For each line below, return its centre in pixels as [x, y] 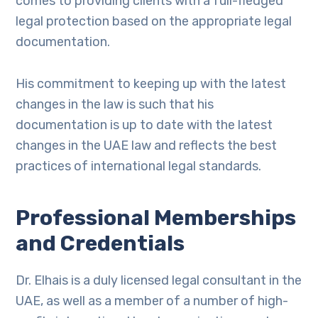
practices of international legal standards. [139, 166]
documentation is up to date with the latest [144, 125]
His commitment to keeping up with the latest [151, 84]
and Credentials [100, 243]
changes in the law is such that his [115, 104]
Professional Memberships [156, 218]
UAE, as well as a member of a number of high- [152, 301]
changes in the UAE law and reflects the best [147, 146]
